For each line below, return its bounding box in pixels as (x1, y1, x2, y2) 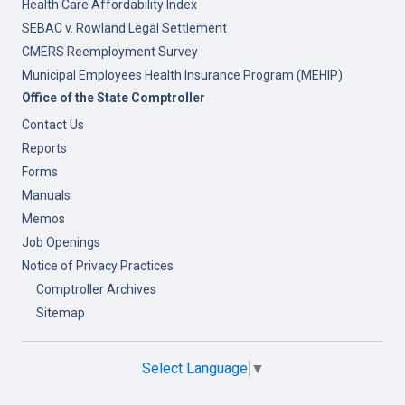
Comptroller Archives (36, 282, 156, 297)
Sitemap (36, 306, 85, 320)
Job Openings (22, 235, 100, 250)
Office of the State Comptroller (22, 90, 205, 105)
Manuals (22, 188, 71, 202)
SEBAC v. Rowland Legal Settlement (22, 21, 227, 35)
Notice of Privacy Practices (22, 259, 174, 273)
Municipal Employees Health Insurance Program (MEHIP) (22, 68, 343, 82)
